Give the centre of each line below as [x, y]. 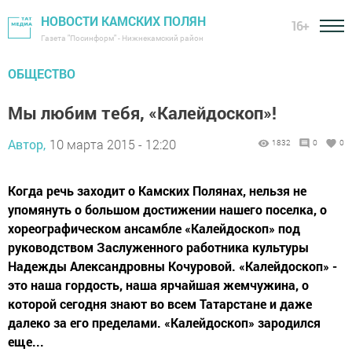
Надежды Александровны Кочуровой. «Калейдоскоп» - [172, 266]
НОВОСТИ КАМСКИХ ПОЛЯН [123, 21]
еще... [26, 341]
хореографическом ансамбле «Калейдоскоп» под [154, 228]
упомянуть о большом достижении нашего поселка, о [167, 209]
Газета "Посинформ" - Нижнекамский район [122, 38]
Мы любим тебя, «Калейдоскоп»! [142, 113]
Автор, [27, 144]
